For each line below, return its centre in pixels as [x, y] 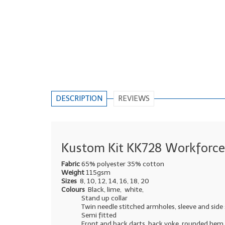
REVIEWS [134, 98]
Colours [73, 189]
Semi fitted [99, 215]
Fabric [71, 164]
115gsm [98, 172]
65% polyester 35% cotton [123, 164]
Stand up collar [104, 198]
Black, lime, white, [114, 189]
